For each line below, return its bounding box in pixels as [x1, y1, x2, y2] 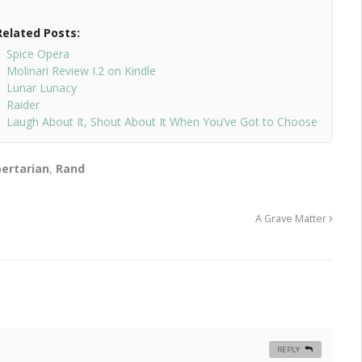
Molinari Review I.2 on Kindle [6, 63, 156, 79]
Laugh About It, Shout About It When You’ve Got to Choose [6, 114, 318, 130]
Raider [6, 97, 40, 113]
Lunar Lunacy [6, 80, 77, 96]
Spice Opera [6, 46, 69, 62]
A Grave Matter [255, 212, 329, 226]
